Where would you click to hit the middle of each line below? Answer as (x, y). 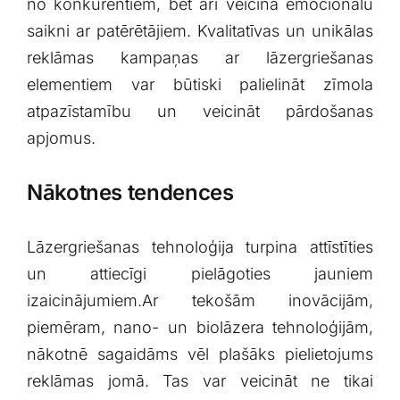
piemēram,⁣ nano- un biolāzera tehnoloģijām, (200, 328)
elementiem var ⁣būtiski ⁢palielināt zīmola (200, 85)
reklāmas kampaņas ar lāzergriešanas (200, 58)
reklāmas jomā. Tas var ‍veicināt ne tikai (200, 381)
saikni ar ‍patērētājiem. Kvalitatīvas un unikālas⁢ (200, 31)
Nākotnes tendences (130, 193)
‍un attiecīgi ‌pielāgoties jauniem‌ (200, 274)
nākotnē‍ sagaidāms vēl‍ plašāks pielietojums (200, 354)
